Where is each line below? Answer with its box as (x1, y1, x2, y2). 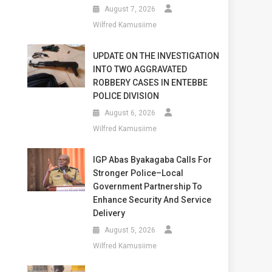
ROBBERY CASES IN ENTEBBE (92, 77, 208, 87)
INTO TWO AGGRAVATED (92, 64, 187, 74)
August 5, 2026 (104, 225, 155, 234)
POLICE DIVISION (92, 90, 159, 101)
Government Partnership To (92, 181, 202, 191)
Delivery (92, 208, 125, 218)
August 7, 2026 (104, 4, 155, 13)
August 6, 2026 (104, 108, 155, 117)
